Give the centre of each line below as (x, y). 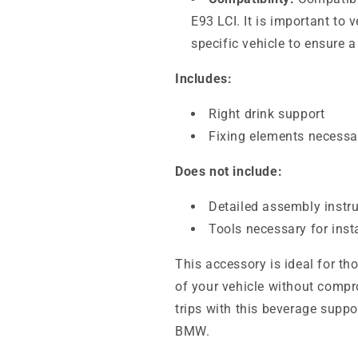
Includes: (204, 79)
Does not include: (229, 171)
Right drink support (267, 114)
